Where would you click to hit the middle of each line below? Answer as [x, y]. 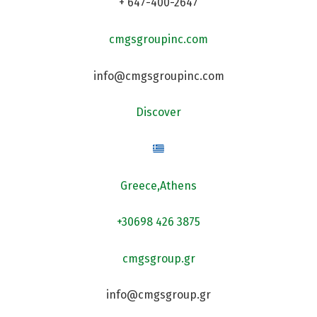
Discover [158, 113]
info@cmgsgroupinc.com [158, 76]
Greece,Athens [158, 185]
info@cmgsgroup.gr [158, 295]
